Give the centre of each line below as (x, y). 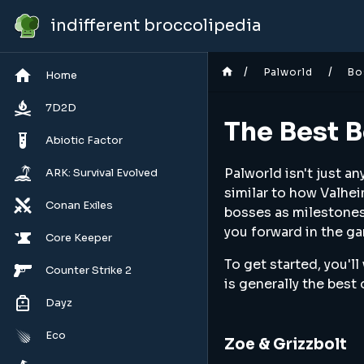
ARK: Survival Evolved (102, 173)
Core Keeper (79, 238)
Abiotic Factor (84, 140)
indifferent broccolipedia (156, 26)
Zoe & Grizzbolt (286, 344)
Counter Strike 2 (89, 270)
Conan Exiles (79, 205)
